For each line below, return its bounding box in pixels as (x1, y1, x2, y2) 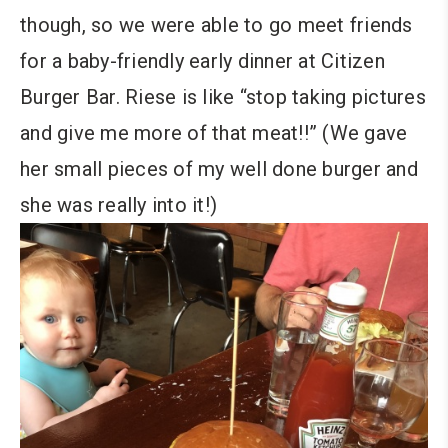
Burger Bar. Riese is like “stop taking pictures (20, 85, 426, 109)
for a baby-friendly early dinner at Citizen (20, 49, 385, 73)
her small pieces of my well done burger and (20, 157, 418, 181)
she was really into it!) (20, 193, 217, 217)
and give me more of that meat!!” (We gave (20, 121, 408, 145)
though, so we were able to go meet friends (20, 13, 413, 37)
